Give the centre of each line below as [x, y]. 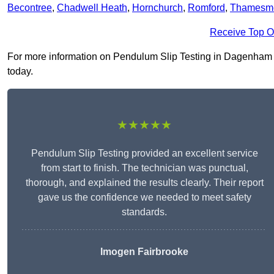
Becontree [30, 8]
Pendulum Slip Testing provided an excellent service [144, 154]
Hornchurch [157, 8]
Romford [206, 8]
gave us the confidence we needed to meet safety [144, 198]
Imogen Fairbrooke [144, 252]
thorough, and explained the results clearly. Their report [144, 183]
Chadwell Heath [92, 8]
